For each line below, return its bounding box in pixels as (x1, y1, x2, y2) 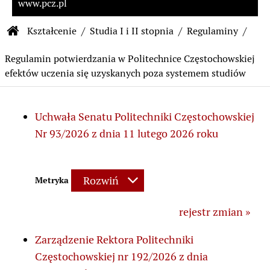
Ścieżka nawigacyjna (5, 22, 125, 39)
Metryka (35, 174, 71, 186)
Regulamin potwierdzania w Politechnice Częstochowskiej (5, 52, 256, 65)
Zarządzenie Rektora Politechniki (35, 232, 193, 246)
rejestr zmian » (179, 204, 250, 219)
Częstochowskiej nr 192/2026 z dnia (35, 249, 208, 263)
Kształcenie (27, 24, 77, 37)
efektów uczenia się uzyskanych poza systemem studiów (5, 66, 246, 80)
